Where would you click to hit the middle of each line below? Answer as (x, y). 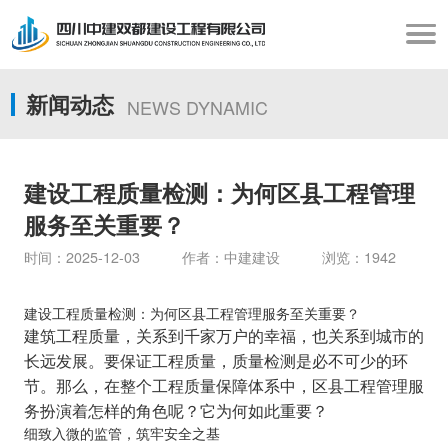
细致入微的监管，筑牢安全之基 (121, 433)
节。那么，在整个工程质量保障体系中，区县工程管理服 (223, 385)
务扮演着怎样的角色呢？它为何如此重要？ (175, 410)
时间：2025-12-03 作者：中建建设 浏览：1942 (209, 257)
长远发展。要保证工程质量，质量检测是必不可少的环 (215, 360)
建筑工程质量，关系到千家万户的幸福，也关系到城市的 (223, 335)
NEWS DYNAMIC (198, 107)
